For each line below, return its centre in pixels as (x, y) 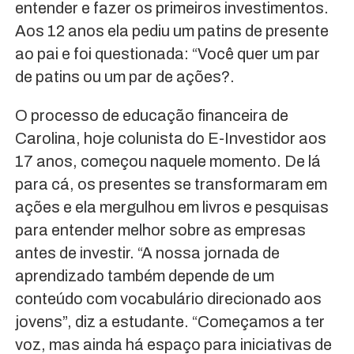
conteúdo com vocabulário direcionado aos (168, 298)
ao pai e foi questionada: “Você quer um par (167, 53)
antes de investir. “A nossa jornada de (147, 252)
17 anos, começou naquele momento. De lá (168, 161)
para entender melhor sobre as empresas (160, 230)
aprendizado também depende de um (144, 275)
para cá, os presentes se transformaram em (171, 184)
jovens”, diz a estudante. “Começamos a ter (169, 321)
